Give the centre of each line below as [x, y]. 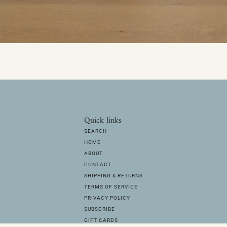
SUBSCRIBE [100, 209]
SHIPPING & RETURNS [113, 175]
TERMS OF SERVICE [111, 186]
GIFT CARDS [101, 220]
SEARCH [96, 131]
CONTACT [98, 164]
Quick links [103, 120]
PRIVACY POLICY [107, 198]
